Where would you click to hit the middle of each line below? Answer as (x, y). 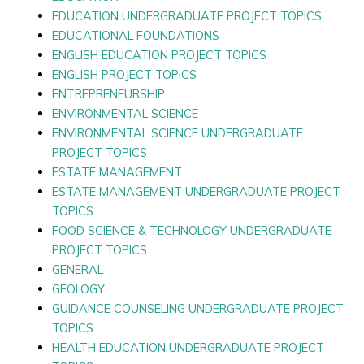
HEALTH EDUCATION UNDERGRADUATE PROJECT (188, 347)
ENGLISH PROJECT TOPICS (124, 74)
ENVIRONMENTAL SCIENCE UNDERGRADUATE (177, 132)
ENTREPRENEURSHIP (108, 93)
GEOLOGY (78, 288)
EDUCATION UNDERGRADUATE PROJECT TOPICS (186, 15)
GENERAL (77, 269)
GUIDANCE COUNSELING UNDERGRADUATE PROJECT (197, 308)
